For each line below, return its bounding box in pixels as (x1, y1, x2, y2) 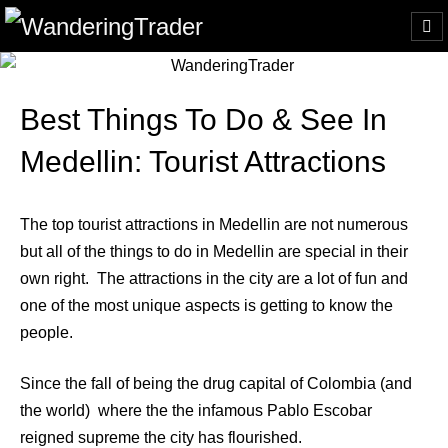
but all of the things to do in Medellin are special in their (20, 242, 408, 260)
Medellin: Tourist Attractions (20, 144, 386, 178)
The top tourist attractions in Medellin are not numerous (20, 215, 408, 233)
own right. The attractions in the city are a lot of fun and (20, 269, 408, 287)
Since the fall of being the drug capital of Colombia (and (20, 374, 412, 392)
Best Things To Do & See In (20, 102, 387, 136)
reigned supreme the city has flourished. (20, 428, 302, 446)
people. (20, 323, 73, 341)
